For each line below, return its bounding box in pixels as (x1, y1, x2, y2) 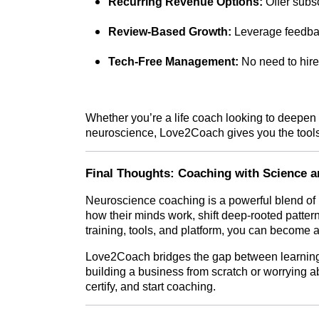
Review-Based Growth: (108, 25, 231, 38)
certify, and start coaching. (85, 280, 216, 293)
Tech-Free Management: (108, 55, 239, 68)
